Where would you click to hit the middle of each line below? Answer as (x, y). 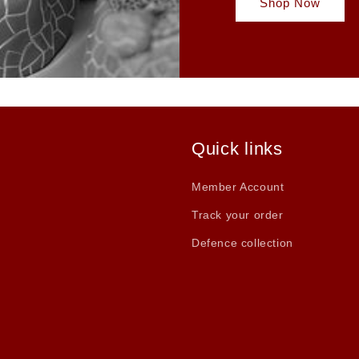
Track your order (238, 215)
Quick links (237, 149)
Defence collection (242, 243)
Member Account (238, 187)
